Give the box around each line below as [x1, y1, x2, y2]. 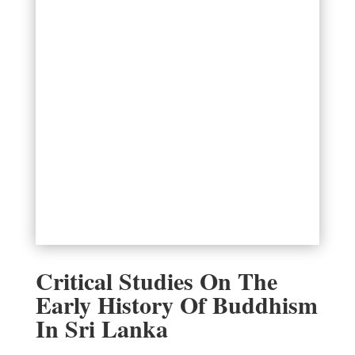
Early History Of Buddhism [35, 286, 318, 322]
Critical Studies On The [35, 262, 277, 298]
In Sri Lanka [35, 310, 168, 345]
